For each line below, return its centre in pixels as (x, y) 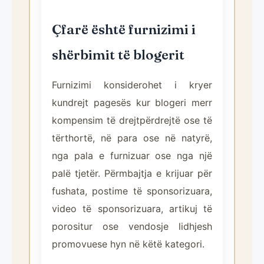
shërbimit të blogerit (118, 55)
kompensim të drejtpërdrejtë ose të (132, 120)
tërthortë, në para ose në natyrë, (132, 138)
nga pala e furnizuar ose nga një (132, 156)
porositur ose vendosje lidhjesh (132, 226)
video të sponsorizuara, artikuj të (132, 209)
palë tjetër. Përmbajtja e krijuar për (132, 173)
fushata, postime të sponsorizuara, (132, 191)
